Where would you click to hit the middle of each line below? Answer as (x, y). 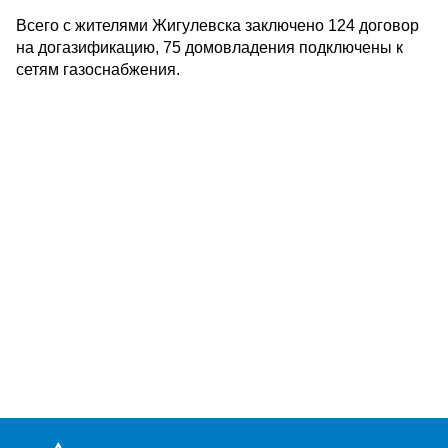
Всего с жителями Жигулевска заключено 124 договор (217, 25)
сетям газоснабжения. (98, 69)
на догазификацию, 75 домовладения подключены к (209, 47)
